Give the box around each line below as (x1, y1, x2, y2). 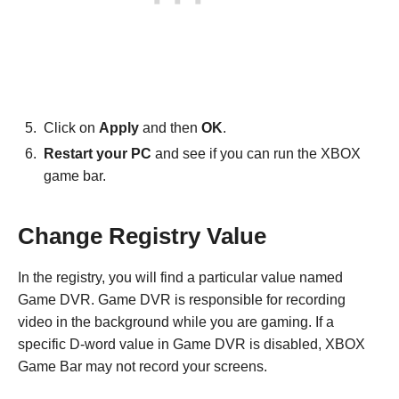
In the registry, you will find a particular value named (18, 270, 343, 286)
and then (142, 120, 201, 136)
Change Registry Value (18, 224, 266, 249)
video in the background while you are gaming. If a (18, 314, 334, 330)
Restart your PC (44, 146, 151, 162)
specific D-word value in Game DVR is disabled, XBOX (18, 337, 365, 353)
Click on (44, 120, 99, 136)
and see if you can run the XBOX (151, 146, 361, 162)
